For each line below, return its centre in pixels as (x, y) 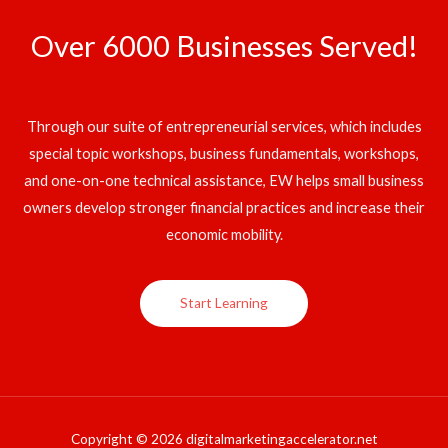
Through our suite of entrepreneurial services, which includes (224, 127)
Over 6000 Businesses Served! (224, 45)
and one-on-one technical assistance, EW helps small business (224, 181)
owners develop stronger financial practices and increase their (224, 208)
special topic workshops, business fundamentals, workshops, (224, 154)
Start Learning (224, 303)
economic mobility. (224, 235)
